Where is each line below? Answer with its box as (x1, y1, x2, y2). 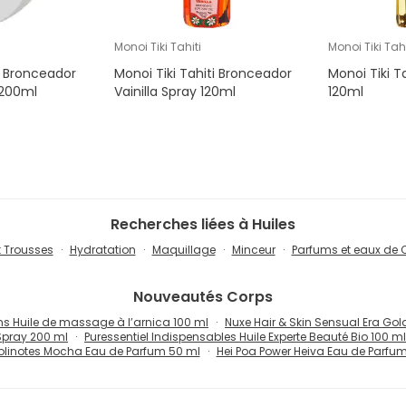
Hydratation (69, 242, 136, 258)
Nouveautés (133, 286, 223, 308)
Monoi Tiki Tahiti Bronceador (114, 64, 293, 83)
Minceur (231, 242, 275, 258)
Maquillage (151, 242, 216, 258)
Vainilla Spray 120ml (114, 82, 237, 101)
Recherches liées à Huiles (111, 214, 295, 236)
